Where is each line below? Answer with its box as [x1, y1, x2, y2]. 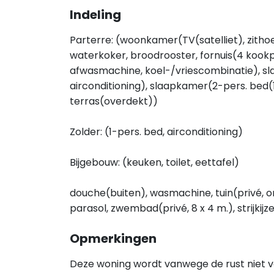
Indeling [70, 6, 121, 23]
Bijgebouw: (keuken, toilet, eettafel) [70, 155, 239, 169]
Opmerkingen [70, 230, 157, 247]
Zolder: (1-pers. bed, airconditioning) [70, 125, 243, 139]
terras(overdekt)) [70, 94, 158, 108]
